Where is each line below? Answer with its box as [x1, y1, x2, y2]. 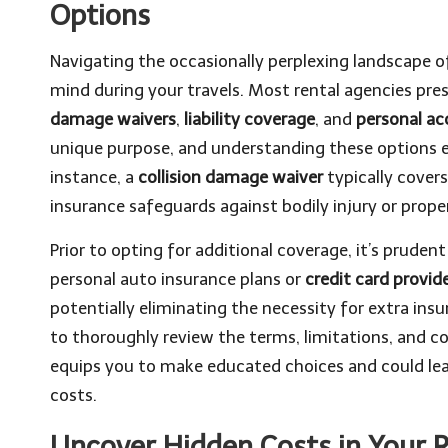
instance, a [50, 167, 138, 187]
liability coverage [184, 109, 315, 129]
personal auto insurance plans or [50, 269, 305, 289]
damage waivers [50, 109, 176, 129]
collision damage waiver [138, 167, 323, 187]
